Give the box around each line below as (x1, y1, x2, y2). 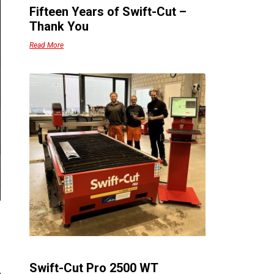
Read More (29, 41, 64, 50)
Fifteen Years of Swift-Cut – (29, 4, 187, 20)
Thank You (29, 19, 89, 34)
